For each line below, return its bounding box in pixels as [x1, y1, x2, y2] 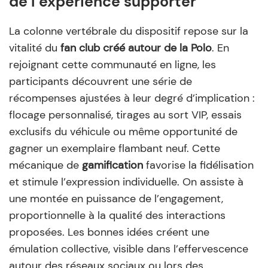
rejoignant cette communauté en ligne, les [9, 57, 216, 72]
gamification [82, 157, 143, 172]
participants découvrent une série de [9, 74, 192, 89]
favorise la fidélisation [143, 157, 254, 172]
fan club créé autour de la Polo [60, 40, 212, 55]
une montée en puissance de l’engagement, [9, 191, 223, 206]
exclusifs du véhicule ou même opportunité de [9, 124, 237, 139]
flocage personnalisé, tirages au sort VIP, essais [9, 107, 242, 122]
